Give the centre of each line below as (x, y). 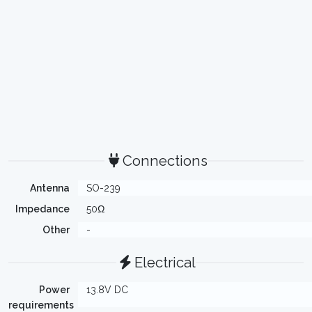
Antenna (50, 188)
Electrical (165, 263)
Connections (165, 161)
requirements (41, 305)
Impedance (42, 209)
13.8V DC (107, 290)
